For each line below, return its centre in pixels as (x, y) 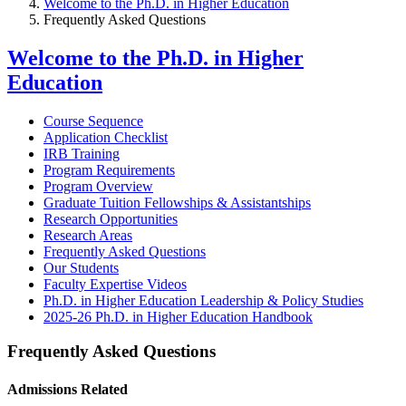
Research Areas (88, 235)
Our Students (81, 267)
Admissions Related (68, 389)
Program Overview (98, 186)
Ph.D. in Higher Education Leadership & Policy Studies (203, 300)
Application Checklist (106, 137)
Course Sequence (93, 121)
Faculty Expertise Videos (115, 284)
